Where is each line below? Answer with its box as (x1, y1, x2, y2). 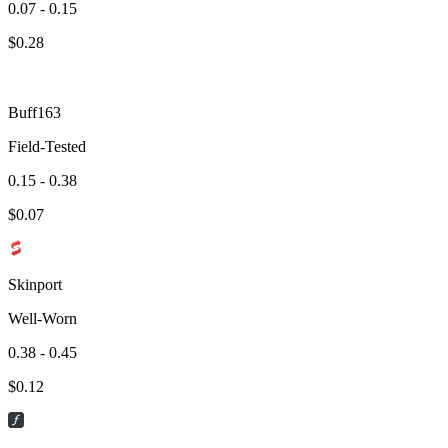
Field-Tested (8, 137, 86, 155)
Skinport (8, 275, 62, 293)
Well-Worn (8, 309, 77, 327)
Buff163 (8, 103, 61, 121)
